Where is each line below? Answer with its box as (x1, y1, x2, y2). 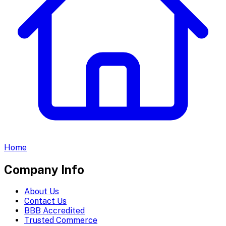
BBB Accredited (24, 205, 85, 215)
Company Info (4, 162, 84, 177)
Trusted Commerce (24, 215, 97, 225)
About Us (24, 186, 59, 196)
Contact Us (24, 196, 67, 206)
